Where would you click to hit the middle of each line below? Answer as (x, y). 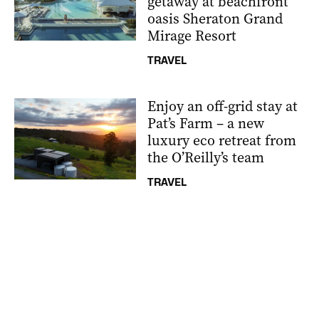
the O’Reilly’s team (206, 158)
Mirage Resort (192, 36)
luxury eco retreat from (222, 141)
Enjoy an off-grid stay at (223, 106)
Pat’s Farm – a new (206, 124)
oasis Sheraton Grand (215, 19)
